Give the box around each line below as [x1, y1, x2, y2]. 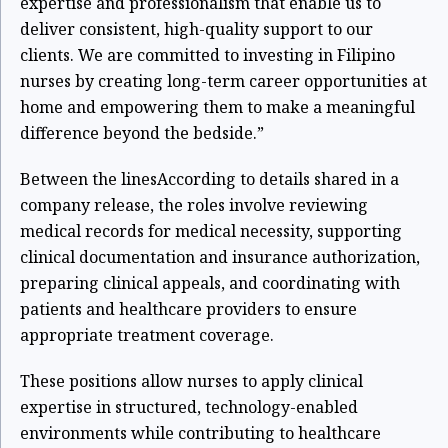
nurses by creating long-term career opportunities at [20, 69, 427, 92]
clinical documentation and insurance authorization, [20, 245, 420, 268]
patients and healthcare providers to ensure [20, 297, 357, 320]
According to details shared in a [157, 167, 399, 190]
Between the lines [20, 167, 157, 190]
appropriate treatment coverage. [20, 323, 274, 346]
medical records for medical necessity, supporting [20, 219, 402, 242]
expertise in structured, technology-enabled [20, 395, 358, 418]
